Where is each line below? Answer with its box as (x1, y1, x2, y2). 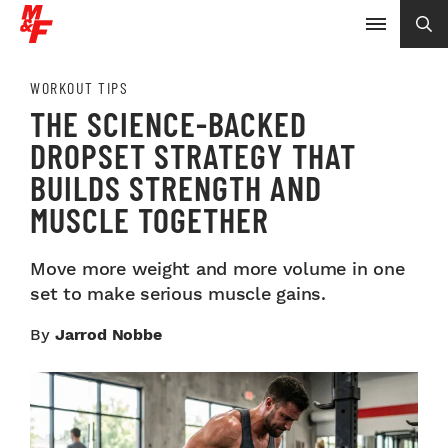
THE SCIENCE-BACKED (30, 103, 307, 144)
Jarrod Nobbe (55, 325, 162, 344)
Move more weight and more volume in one (30, 258, 405, 279)
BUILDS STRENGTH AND (30, 167, 322, 208)
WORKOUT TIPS (30, 78, 128, 97)
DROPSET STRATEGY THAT (30, 135, 356, 176)
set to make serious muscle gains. (30, 283, 326, 304)
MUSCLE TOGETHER (30, 199, 269, 240)
